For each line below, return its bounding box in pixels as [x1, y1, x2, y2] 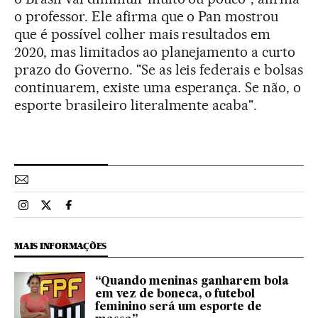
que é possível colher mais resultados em [14, 26, 271, 43]
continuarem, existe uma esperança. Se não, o [14, 79, 302, 97]
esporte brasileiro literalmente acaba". [14, 97, 258, 114]
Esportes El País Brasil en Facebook [68, 204, 242, 218]
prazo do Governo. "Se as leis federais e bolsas [14, 61, 304, 79]
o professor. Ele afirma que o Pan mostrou [14, 8, 279, 26]
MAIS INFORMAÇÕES [14, 241, 107, 252]
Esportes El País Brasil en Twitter [45, 204, 205, 218]
